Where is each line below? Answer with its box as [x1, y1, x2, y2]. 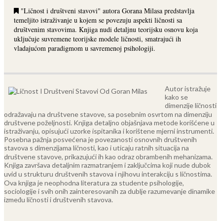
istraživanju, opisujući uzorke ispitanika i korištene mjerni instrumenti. [4, 126, 214, 135]
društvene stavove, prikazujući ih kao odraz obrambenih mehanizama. [4, 152, 213, 161]
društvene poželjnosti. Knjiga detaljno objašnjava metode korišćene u [4, 118, 215, 127]
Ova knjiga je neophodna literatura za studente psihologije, [4, 178, 184, 187]
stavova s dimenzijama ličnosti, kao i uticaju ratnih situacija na [4, 143, 189, 152]
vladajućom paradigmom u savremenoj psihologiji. [14, 43, 155, 53]
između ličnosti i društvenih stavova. [4, 195, 113, 204]
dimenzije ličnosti [165, 101, 217, 110]
